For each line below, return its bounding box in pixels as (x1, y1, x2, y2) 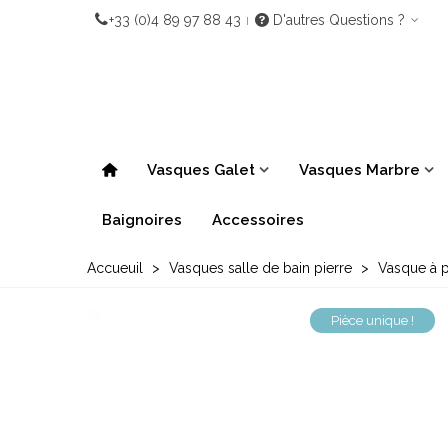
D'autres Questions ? (273, 12, 409, 28)
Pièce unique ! (330, 313, 414, 328)
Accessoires (212, 211, 304, 229)
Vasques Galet (147, 161, 255, 179)
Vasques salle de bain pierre (169, 260, 352, 276)
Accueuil (87, 260, 143, 276)
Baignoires (102, 211, 182, 229)
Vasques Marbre (299, 161, 420, 179)
